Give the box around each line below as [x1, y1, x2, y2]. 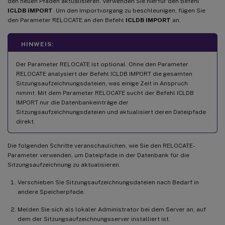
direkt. [16, 118, 35, 125]
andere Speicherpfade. [18, 188, 85, 195]
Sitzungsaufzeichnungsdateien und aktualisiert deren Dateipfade [16, 108, 206, 116]
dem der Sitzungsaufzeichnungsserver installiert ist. [18, 215, 170, 222]
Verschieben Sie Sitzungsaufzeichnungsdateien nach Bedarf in [18, 178, 199, 186]
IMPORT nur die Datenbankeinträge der [16, 98, 129, 106]
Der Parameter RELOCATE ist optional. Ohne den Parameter [16, 60, 188, 68]
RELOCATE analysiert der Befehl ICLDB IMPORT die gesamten [16, 70, 192, 77]
